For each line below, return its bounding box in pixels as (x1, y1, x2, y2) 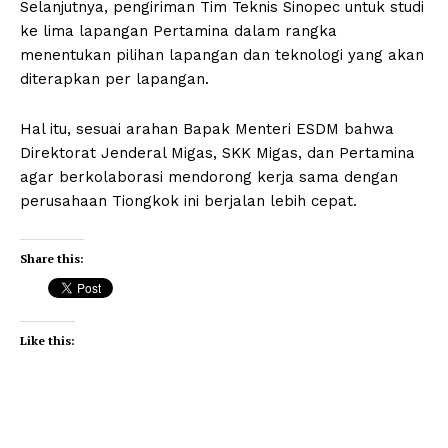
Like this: (20, 332, 75, 348)
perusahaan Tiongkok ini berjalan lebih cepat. (20, 191, 357, 210)
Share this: (20, 250, 84, 266)
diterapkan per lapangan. (20, 69, 209, 88)
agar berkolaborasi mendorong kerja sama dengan (20, 167, 398, 186)
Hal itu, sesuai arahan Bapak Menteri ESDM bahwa (20, 119, 394, 138)
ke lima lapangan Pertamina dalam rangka (20, 21, 337, 40)
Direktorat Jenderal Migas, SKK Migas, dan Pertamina (20, 143, 415, 162)
